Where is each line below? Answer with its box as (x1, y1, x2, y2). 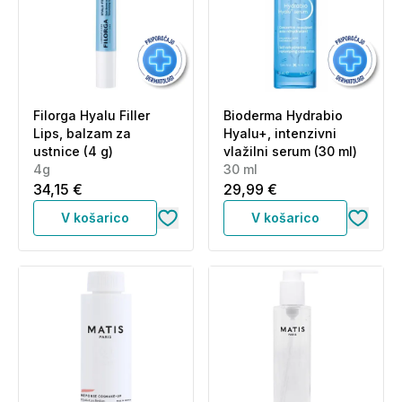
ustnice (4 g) (33, 144, 113, 159)
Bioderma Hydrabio (223, 108, 343, 123)
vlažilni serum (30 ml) (223, 144, 357, 159)
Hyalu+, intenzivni (223, 126, 336, 141)
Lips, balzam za (33, 126, 131, 141)
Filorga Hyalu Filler (33, 108, 150, 123)
